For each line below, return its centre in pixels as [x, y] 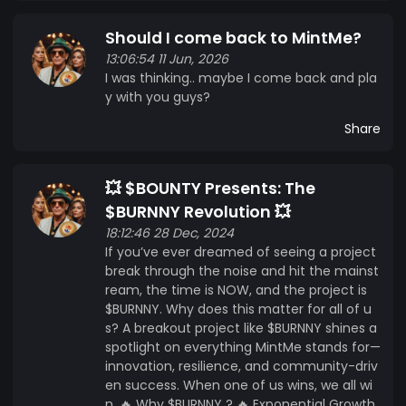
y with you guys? [158, 97]
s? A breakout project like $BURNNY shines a [241, 328]
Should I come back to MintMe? [233, 38]
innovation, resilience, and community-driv [242, 366]
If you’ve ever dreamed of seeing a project [241, 251]
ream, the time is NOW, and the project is [236, 290]
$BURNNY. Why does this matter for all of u [238, 309]
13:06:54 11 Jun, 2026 [167, 58]
